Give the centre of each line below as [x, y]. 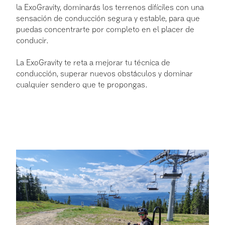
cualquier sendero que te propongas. [82, 85]
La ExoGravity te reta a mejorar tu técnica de [93, 63]
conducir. [32, 41]
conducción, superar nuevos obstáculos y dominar [104, 74]
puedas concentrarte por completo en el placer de [105, 30]
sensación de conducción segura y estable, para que [108, 19]
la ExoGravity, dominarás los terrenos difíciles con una [110, 8]
